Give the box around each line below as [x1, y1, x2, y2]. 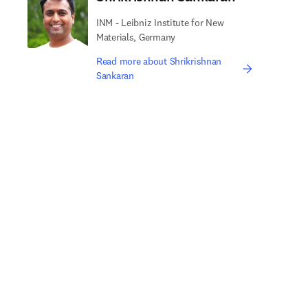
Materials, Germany [96, 31, 175, 43]
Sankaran [96, 69, 134, 82]
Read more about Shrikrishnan [96, 55, 222, 67]
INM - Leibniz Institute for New [96, 16, 224, 29]
